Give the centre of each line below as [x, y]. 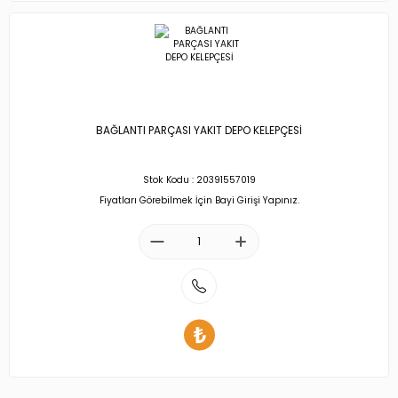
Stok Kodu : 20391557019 [199, 180]
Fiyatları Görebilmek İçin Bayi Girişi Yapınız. [199, 200]
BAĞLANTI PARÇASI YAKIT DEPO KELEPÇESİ [199, 131]
